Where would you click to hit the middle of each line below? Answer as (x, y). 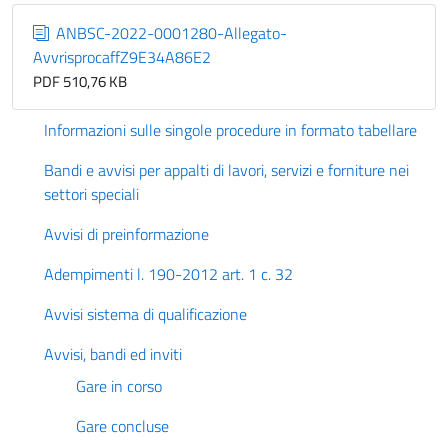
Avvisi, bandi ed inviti (113, 354)
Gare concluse (122, 426)
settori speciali (91, 194)
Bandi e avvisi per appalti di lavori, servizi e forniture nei (226, 170)
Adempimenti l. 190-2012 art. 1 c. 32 (168, 274)
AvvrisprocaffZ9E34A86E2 (122, 57)
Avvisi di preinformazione (126, 234)
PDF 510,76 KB (80, 81)
